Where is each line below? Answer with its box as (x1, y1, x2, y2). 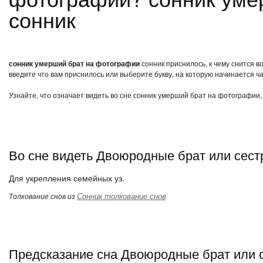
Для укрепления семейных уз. (9, 172, 124, 184)
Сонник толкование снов (77, 190, 166, 201)
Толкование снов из (9, 191, 77, 201)
